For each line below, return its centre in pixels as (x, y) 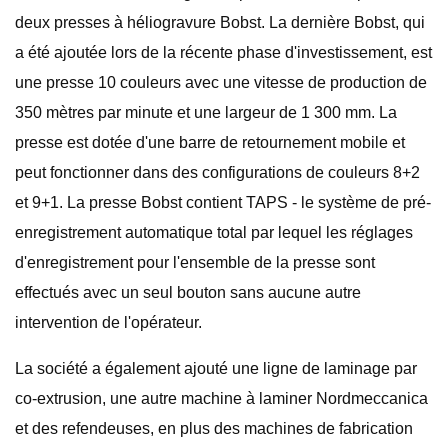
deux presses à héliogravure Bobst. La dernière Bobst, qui (220, 22)
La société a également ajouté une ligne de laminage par (216, 368)
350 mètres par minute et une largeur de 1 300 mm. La (206, 112)
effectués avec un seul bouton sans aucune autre (188, 292)
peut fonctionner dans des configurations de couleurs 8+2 (217, 172)
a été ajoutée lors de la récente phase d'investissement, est (223, 52)
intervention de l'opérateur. (108, 322)
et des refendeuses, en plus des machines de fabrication (214, 428)
